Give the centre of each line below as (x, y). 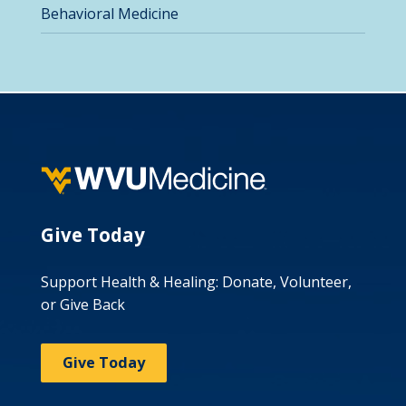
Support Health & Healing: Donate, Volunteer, (196, 281)
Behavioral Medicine (109, 13)
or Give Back (82, 304)
